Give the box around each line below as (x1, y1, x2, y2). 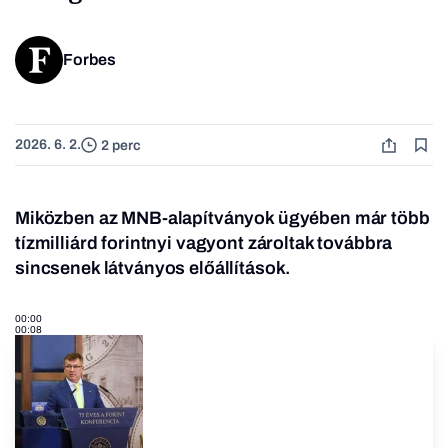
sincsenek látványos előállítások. (15, 258, 291, 279)
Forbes (63, 51, 116, 69)
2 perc (101, 137, 141, 153)
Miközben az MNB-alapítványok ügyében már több (15, 208, 430, 229)
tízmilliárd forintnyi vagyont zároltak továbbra (15, 233, 393, 254)
